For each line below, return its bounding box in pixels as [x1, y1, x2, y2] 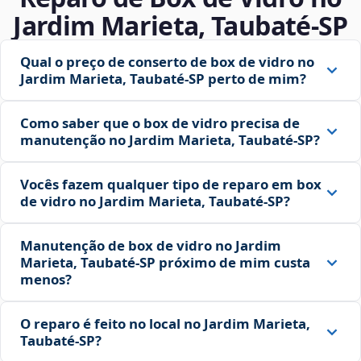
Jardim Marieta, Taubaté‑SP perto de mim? [20, 69, 306, 89]
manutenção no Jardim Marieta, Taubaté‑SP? [20, 131, 320, 150]
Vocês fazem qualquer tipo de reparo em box [20, 175, 322, 194]
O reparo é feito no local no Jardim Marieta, [20, 314, 310, 334]
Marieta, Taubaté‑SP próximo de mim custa [20, 253, 310, 272]
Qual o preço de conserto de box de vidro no [20, 52, 314, 72]
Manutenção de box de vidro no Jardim [20, 236, 281, 255]
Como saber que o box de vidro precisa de [20, 114, 300, 133]
